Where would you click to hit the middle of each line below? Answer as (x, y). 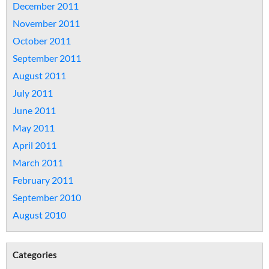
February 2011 (43, 180)
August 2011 (39, 75)
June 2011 (34, 110)
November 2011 (46, 23)
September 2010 (47, 197)
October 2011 (42, 41)
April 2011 (35, 145)
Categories (35, 255)
